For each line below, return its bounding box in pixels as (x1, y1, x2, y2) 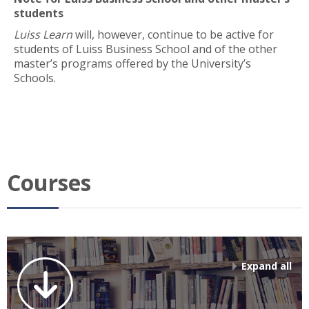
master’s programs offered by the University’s (14, 56, 251, 71)
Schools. (14, 70, 56, 86)
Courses (7, 167, 91, 197)
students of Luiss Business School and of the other (14, 41, 277, 57)
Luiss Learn (14, 27, 72, 42)
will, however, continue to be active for (72, 27, 274, 42)
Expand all (241, 259, 292, 272)
